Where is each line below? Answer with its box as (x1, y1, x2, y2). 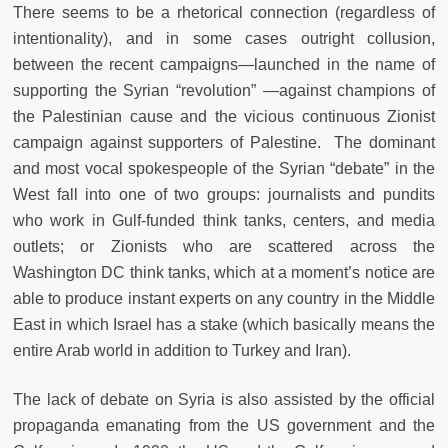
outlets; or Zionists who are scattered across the (13, 238, 435, 256)
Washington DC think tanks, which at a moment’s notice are (13, 264, 435, 282)
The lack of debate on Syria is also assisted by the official (13, 391, 435, 409)
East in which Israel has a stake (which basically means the (13, 316, 435, 334)
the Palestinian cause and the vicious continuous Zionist (13, 108, 435, 126)
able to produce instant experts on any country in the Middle (13, 290, 435, 308)
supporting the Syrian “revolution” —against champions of (13, 82, 435, 100)
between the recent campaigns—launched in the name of (13, 56, 435, 74)
